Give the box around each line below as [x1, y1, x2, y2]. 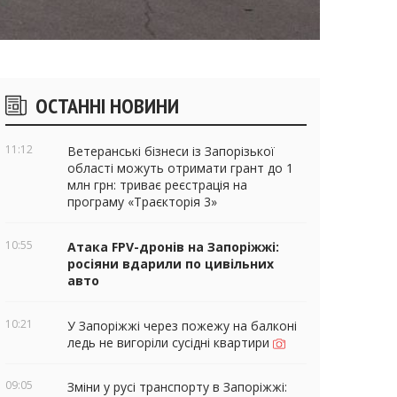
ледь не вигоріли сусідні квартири [67, 333, 273, 351]
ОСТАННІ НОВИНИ [35, 91, 179, 120]
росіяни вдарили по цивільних [67, 254, 274, 272]
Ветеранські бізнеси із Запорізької [67, 142, 275, 160]
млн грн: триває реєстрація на [67, 175, 247, 193]
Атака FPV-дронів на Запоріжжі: [67, 237, 279, 255]
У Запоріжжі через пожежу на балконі [67, 316, 297, 334]
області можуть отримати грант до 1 [67, 159, 293, 176]
